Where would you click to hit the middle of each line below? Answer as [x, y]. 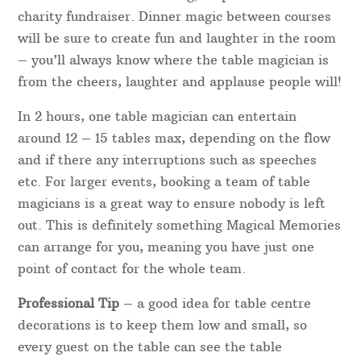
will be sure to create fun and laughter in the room [177, 38]
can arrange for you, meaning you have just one [166, 247]
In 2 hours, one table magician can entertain [158, 116]
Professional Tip [69, 303]
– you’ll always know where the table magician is [174, 60]
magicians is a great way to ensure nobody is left [172, 203]
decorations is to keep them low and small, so [163, 325]
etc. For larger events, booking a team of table [164, 182]
